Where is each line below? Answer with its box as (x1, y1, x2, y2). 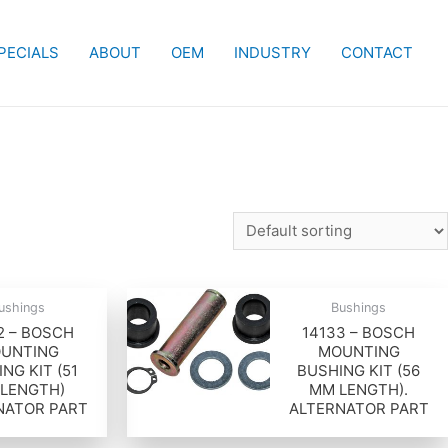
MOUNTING (317, 341, 400, 361)
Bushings (331, 300, 387, 316)
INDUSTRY (234, 43, 311, 62)
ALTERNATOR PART (288, 398, 429, 418)
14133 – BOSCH (302, 322, 416, 342)
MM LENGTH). (309, 379, 409, 399)
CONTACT (341, 43, 413, 62)
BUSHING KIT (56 (297, 360, 421, 380)
